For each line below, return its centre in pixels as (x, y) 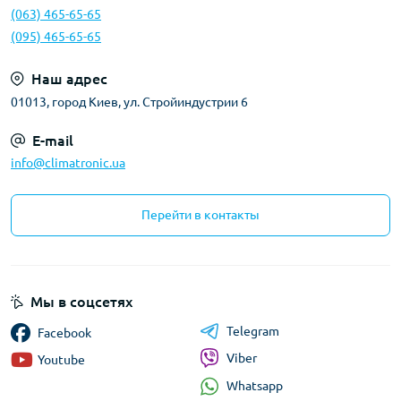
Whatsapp (254, 386)
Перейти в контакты (200, 214)
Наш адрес (69, 78)
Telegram (252, 331)
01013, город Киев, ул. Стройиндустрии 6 (129, 102)
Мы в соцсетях (81, 301)
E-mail (53, 140)
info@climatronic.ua (68, 162)
